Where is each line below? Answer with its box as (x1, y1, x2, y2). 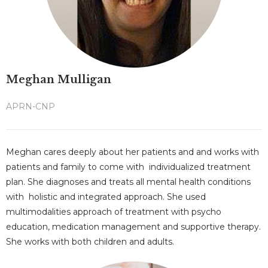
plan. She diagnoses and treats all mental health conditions (6, 176, 251, 187)
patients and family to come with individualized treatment (6, 162, 251, 172)
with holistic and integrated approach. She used (6, 191, 206, 202)
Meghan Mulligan (6, 73, 111, 86)
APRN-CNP (6, 101, 55, 112)
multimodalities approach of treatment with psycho (6, 206, 221, 217)
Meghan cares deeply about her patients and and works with (6, 147, 259, 157)
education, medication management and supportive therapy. (6, 221, 261, 232)
